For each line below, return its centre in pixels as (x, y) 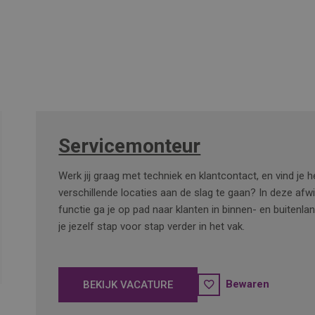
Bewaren (248, 284)
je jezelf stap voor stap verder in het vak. (152, 226)
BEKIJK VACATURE (128, 285)
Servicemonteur (130, 146)
